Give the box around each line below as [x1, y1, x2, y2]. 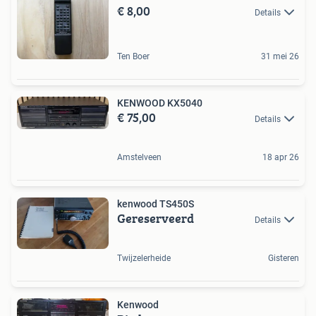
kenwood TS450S [117, 197, 194, 209]
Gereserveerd [117, 208, 194, 228]
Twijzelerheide [117, 253, 171, 264]
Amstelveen [117, 152, 162, 162]
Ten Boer [117, 51, 150, 61]
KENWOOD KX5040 [117, 97, 202, 109]
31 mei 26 [261, 51, 299, 61]
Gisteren [268, 253, 299, 264]
